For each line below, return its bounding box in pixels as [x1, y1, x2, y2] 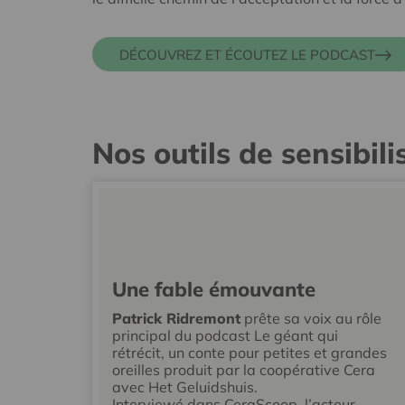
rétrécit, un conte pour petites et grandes [112, 344, 387, 363]
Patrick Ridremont [112, 309, 240, 328]
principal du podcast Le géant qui [112, 326, 338, 345]
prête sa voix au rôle [240, 309, 381, 328]
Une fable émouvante [112, 277, 316, 303]
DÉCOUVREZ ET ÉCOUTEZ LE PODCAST [119, 45, 375, 63]
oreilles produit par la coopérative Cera [112, 361, 375, 380]
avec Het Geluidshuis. [112, 378, 258, 397]
